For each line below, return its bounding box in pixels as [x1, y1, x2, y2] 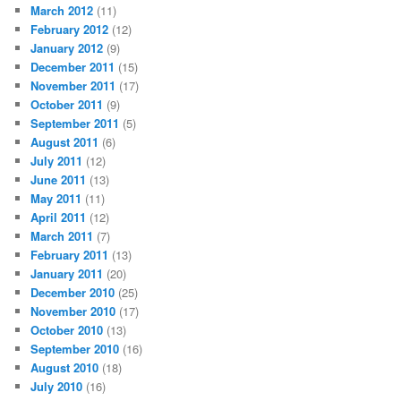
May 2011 [30, 189, 82, 207]
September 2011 [30, 114, 120, 132]
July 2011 [30, 151, 83, 169]
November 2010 [30, 302, 116, 320]
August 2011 [30, 132, 99, 150]
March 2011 [30, 226, 94, 244]
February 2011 [30, 245, 109, 263]
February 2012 [30, 20, 109, 38]
